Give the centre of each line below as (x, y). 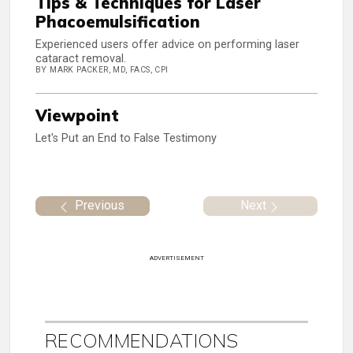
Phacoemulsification (118, 22)
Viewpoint (77, 116)
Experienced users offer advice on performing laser (167, 45)
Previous (100, 205)
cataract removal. (81, 59)
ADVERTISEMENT (176, 258)
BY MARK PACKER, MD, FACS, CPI (102, 70)
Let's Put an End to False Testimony (126, 139)
